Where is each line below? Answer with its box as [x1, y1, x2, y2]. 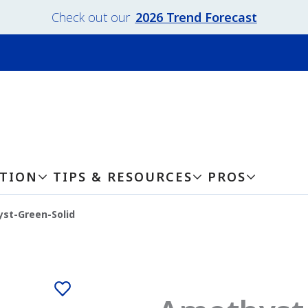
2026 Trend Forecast [135, 9, 257, 25]
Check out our [51, 9, 130, 25]
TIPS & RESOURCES [53, 168, 192, 186]
